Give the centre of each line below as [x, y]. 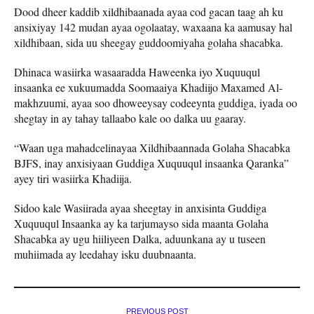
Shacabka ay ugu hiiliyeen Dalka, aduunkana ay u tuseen [140, 239]
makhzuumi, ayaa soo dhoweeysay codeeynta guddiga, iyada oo [156, 103]
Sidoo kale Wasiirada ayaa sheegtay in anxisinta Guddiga [140, 208]
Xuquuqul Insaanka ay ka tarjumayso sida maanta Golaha [141, 224]
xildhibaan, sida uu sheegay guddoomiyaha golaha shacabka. [149, 43]
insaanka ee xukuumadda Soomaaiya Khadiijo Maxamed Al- [148, 88]
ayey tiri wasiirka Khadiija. [73, 179]
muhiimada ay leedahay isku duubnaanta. [105, 254]
